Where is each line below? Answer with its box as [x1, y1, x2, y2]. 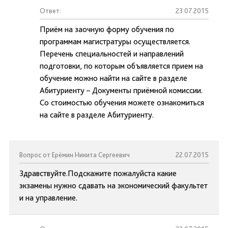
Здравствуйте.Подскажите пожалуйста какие [19, 168, 177, 178]
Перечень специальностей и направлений [40, 49, 184, 59]
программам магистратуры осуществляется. [40, 37, 190, 46]
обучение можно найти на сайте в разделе [40, 73, 187, 83]
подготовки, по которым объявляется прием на [40, 61, 203, 71]
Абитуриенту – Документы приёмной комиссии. [40, 85, 203, 95]
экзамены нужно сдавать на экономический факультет [19, 181, 208, 190]
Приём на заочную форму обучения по [40, 24, 174, 34]
